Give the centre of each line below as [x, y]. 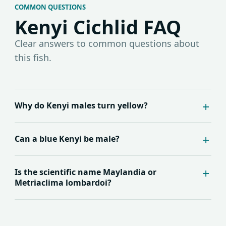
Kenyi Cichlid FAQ [98, 27]
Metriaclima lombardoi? [63, 183]
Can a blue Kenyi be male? [67, 139]
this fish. [33, 58]
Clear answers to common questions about [107, 44]
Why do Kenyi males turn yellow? [81, 106]
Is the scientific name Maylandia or [86, 172]
